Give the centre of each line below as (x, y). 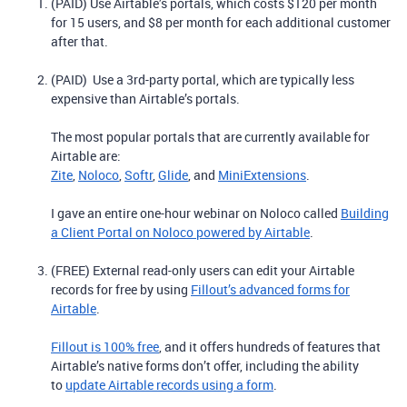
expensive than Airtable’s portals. (145, 99)
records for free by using (121, 289)
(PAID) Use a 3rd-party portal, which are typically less (203, 79)
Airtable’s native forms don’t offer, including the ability (205, 366)
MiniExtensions (262, 175)
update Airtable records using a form (169, 385)
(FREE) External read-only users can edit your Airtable (203, 270)
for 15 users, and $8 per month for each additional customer (221, 22)
